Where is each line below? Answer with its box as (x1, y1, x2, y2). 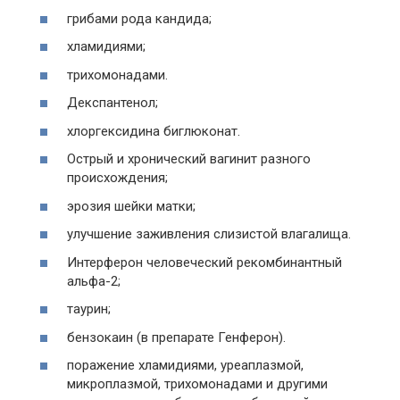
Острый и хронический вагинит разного (67, 151, 311, 167)
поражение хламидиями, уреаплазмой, (67, 357, 304, 373)
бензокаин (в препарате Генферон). (67, 329, 286, 346)
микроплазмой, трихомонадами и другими (67, 376, 328, 392)
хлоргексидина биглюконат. (67, 122, 240, 139)
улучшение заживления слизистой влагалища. (67, 226, 351, 242)
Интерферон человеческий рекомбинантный (67, 254, 342, 271)
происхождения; (67, 170, 168, 186)
